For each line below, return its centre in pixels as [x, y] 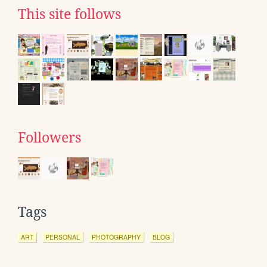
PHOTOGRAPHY [116, 237]
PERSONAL [63, 237]
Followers [49, 138]
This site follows [69, 15]
